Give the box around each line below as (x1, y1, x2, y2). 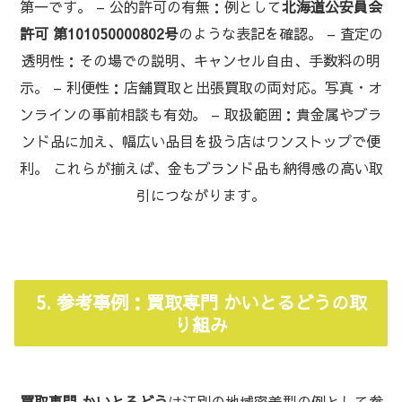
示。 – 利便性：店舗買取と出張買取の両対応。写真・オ (20, 76, 382, 97)
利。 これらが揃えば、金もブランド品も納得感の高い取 (19, 157, 383, 178)
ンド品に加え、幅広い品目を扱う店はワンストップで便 (22, 130, 380, 151)
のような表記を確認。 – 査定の (178, 22, 383, 43)
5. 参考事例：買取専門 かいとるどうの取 (35, 289, 367, 314)
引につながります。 (136, 184, 266, 205)
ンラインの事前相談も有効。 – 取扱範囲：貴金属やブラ (20, 103, 382, 124)
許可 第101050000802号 (19, 22, 179, 43)
